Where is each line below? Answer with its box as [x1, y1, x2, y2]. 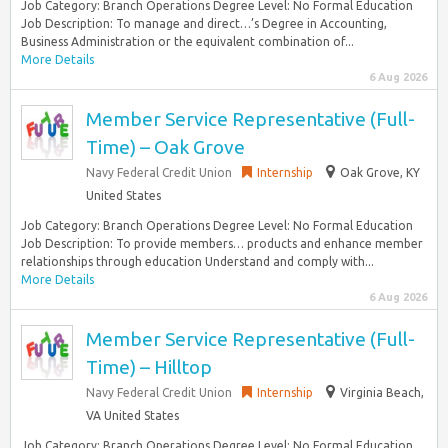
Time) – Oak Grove [86, 136, 245, 158]
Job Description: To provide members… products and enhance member [21, 237, 423, 250]
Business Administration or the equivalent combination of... [21, 35, 354, 48]
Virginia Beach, [340, 386, 424, 399]
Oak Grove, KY [340, 166, 420, 179]
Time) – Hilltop [86, 356, 212, 378]
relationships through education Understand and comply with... [21, 255, 374, 268]
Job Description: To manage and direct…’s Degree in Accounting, [21, 17, 387, 30]
